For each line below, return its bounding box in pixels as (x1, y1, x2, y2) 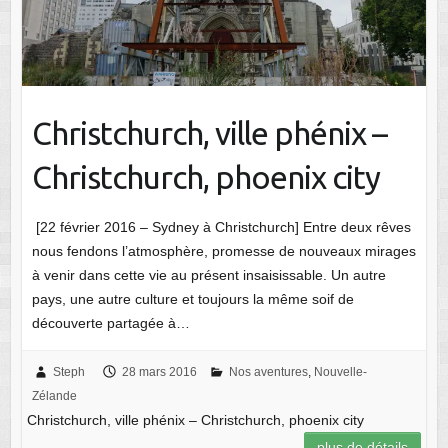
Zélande (31, 388, 77, 403)
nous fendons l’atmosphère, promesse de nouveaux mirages (31, 242, 416, 259)
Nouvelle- (313, 364, 367, 379)
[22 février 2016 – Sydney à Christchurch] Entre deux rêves (31, 218, 411, 235)
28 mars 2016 (121, 364, 197, 379)
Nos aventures (228, 364, 308, 379)
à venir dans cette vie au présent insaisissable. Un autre (31, 266, 386, 283)
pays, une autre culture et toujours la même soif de (31, 290, 354, 307)
